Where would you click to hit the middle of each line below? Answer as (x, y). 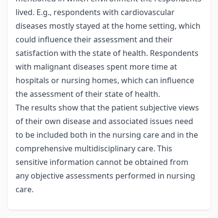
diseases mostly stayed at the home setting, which (108, 26)
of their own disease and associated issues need (104, 121)
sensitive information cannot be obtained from (102, 162)
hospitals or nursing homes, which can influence (105, 81)
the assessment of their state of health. (88, 94)
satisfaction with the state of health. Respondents (107, 53)
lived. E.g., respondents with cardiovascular (95, 12)
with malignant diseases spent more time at (96, 67)
